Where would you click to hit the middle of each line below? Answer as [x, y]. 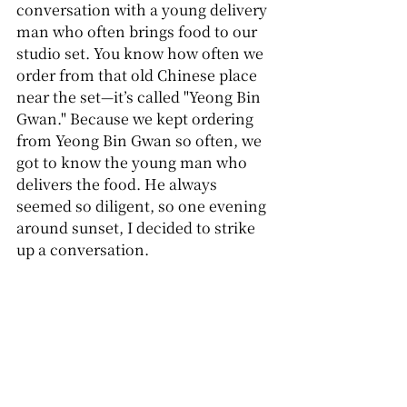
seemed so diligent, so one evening [143, 206]
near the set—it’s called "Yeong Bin [140, 97]
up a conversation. [83, 250]
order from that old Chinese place [139, 75]
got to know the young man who [134, 163]
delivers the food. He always [119, 184]
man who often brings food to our [139, 32]
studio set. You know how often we [142, 54]
